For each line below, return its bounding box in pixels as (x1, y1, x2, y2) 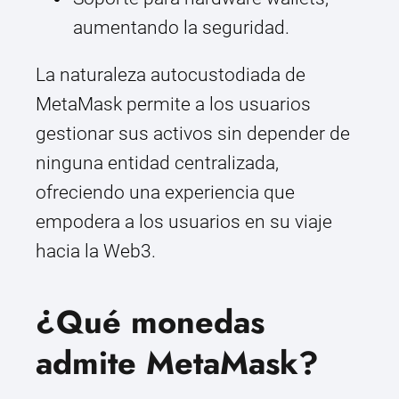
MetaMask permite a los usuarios (36, 94, 311, 116)
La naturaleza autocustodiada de (36, 64, 305, 86)
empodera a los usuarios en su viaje (36, 211, 332, 233)
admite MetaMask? (36, 339, 319, 387)
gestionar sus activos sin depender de (36, 123, 350, 145)
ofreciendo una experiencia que (36, 182, 295, 204)
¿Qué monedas (36, 298, 265, 346)
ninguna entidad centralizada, (36, 152, 279, 175)
